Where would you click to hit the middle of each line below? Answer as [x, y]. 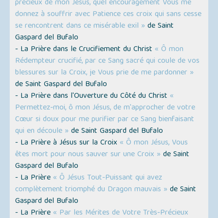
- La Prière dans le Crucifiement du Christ [85, 50]
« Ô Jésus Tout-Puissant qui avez [108, 178]
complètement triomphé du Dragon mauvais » [91, 190]
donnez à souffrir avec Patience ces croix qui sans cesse [109, 15]
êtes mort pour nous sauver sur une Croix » [88, 155]
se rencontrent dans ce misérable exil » [80, 27]
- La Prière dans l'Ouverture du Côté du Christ [93, 97]
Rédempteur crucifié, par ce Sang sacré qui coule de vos [108, 62]
